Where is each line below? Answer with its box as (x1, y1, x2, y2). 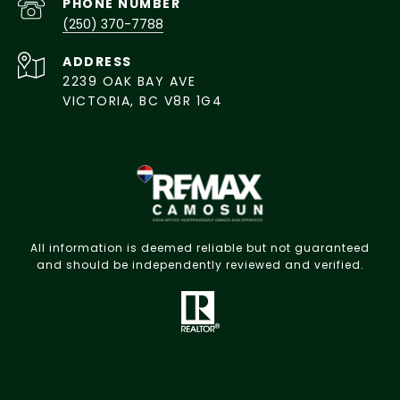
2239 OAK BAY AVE (62, 71, 196, 90)
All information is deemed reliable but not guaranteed (30, 239, 370, 255)
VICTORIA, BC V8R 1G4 (62, 91, 222, 110)
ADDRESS (62, 52, 132, 71)
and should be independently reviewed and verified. (36, 256, 364, 272)
